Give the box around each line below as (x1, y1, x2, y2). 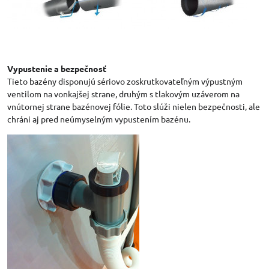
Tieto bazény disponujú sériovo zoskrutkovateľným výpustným (7, 75, 243, 86)
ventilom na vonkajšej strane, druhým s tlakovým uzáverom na (7, 88, 240, 99)
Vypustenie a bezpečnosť (7, 62, 106, 74)
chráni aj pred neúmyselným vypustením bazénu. (7, 113, 190, 124)
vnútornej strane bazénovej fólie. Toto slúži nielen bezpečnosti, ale (7, 100, 260, 112)
